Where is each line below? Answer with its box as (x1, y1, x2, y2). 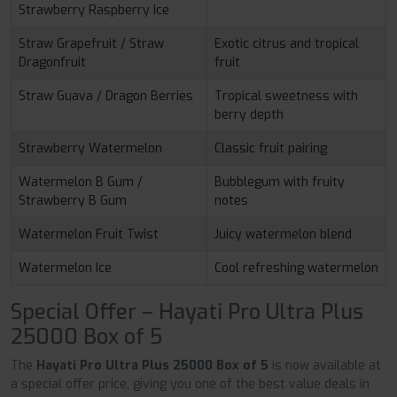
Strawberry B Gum (19, 191, 127, 209)
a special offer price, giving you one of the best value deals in (11, 375, 370, 393)
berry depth (214, 105, 284, 123)
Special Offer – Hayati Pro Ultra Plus (11, 297, 363, 326)
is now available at (269, 356, 381, 374)
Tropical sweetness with (214, 87, 358, 105)
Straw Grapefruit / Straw (19, 35, 164, 52)
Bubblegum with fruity (214, 173, 345, 191)
